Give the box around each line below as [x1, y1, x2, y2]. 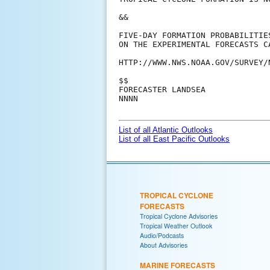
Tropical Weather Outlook [140, 221, 212, 231]
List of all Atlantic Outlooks [119, 125, 213, 135]
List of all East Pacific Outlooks [119, 134, 230, 144]
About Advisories [140, 240, 187, 250]
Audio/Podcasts [140, 231, 184, 240]
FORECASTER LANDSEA [119, 85, 206, 95]
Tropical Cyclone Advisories [140, 212, 218, 221]
